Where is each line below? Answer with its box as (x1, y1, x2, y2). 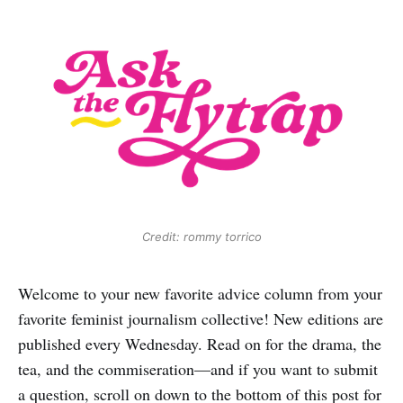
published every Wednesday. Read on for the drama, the (18, 333, 381, 355)
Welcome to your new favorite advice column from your (18, 282, 382, 305)
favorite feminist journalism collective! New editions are (18, 308, 383, 330)
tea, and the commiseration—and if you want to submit (18, 358, 378, 381)
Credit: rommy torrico (141, 229, 262, 245)
